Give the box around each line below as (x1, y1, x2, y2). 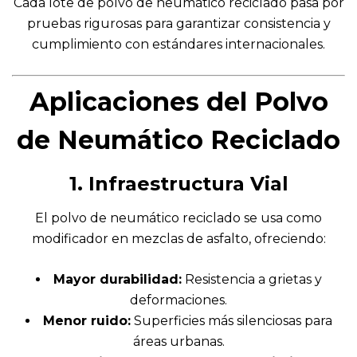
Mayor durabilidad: (53, 271, 182, 287)
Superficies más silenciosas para (130, 312, 332, 328)
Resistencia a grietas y (181, 271, 322, 287)
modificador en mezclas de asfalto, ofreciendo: (31, 230, 326, 246)
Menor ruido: (42, 312, 131, 328)
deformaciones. (130, 292, 227, 308)
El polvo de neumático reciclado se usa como (35, 210, 322, 226)
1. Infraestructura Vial (69, 171, 288, 195)
